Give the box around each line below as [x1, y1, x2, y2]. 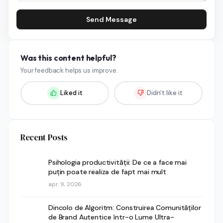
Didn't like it [147, 88, 183, 97]
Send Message [86, 14, 137, 24]
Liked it [60, 88, 83, 97]
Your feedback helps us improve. [20, 66, 118, 75]
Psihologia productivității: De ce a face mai [48, 157, 187, 167]
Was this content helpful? [20, 52, 116, 63]
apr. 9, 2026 [48, 180, 82, 188]
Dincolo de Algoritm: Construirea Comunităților [48, 203, 201, 212]
